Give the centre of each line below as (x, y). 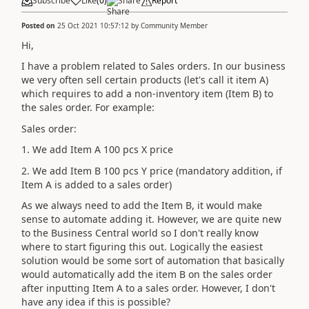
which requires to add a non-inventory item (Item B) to (147, 93)
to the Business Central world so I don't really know (140, 233)
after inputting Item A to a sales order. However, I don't (148, 288)
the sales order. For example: (88, 107)
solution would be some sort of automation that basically (153, 260)
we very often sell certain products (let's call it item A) (145, 80)
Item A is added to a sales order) (97, 184)
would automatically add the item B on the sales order (147, 274)
